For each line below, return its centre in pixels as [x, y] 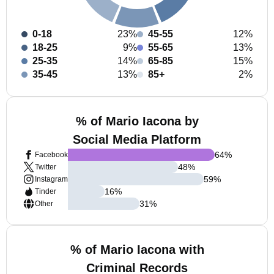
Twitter [46, 167]
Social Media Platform [137, 139]
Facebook [51, 155]
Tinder [46, 191]
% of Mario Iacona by [137, 121]
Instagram [51, 179]
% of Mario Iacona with [137, 250]
